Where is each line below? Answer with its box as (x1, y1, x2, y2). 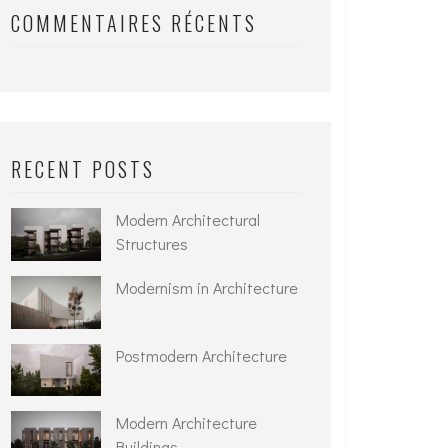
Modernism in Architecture (116, 276, 298, 298)
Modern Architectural (116, 209, 260, 230)
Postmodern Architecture (116, 344, 287, 366)
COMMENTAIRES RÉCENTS (11, 8, 257, 38)
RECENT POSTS (11, 154, 155, 184)
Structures (116, 233, 188, 254)
